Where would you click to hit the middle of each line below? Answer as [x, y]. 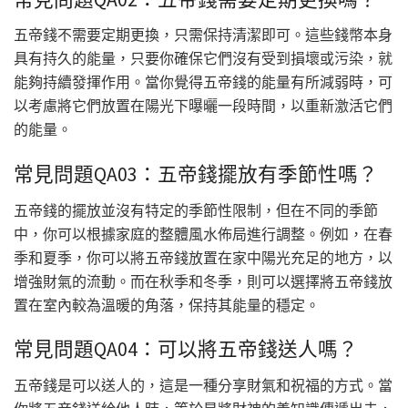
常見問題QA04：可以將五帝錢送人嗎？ [186, 350]
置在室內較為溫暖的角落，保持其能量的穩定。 [167, 305]
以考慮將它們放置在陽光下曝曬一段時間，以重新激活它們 [203, 106]
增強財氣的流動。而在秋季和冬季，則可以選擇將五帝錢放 [203, 281]
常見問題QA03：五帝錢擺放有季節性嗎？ [196, 174]
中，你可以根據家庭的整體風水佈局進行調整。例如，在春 [203, 234]
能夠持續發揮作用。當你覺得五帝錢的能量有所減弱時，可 [203, 82]
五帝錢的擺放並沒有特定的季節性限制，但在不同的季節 [196, 210]
